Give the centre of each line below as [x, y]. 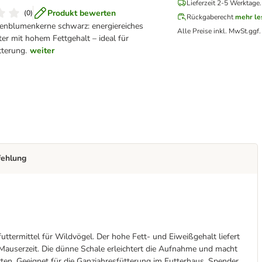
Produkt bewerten [82, 13]
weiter [42, 51]
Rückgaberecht [210, 17]
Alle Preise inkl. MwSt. [213, 31]
